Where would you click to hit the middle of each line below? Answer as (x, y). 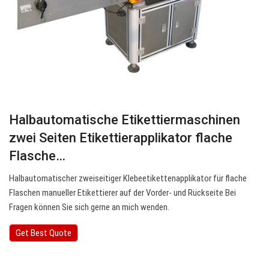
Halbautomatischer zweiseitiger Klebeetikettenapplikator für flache (128, 179)
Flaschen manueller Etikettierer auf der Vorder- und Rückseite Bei (122, 193)
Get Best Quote (44, 233)
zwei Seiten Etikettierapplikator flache (121, 138)
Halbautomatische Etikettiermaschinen (125, 120)
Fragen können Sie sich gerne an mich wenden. (89, 207)
